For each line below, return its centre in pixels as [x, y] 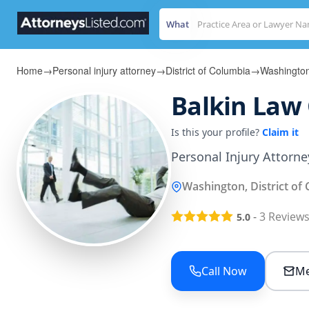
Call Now [224, 271]
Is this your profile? [217, 132]
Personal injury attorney [104, 70]
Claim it [280, 132]
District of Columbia [208, 70]
